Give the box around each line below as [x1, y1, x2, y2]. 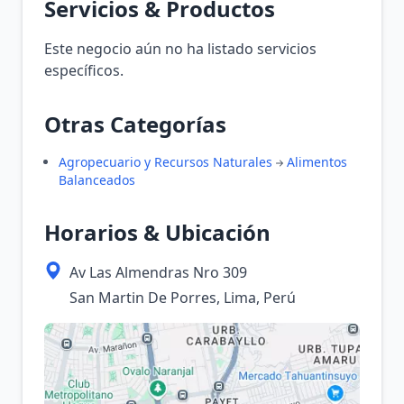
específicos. [44, 60, 124, 80]
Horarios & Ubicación [44, 217, 271, 247]
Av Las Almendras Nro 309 [69, 262, 247, 282]
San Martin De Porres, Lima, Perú [69, 288, 296, 308]
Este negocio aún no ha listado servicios [44, 39, 317, 59]
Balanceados [59, 171, 135, 188]
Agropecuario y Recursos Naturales [59, 153, 272, 170]
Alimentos [287, 153, 347, 170]
